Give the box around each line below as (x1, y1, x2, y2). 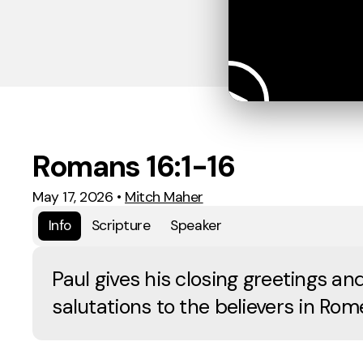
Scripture (91, 216, 151, 235)
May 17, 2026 (32, 187, 113, 206)
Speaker (170, 216, 222, 235)
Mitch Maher (125, 187, 203, 206)
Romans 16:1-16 (32, 147, 235, 186)
